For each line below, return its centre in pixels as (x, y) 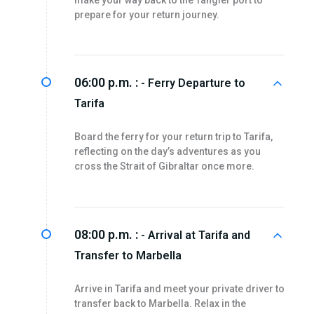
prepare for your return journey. (146, 15)
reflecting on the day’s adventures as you (167, 152)
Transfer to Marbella (128, 255)
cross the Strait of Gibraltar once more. (164, 166)
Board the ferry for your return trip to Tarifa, (173, 137)
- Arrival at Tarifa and (195, 235)
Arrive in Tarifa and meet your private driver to (179, 288)
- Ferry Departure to (193, 83)
